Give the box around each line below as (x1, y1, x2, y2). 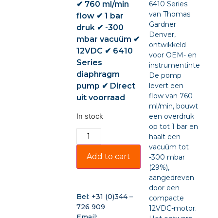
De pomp (149, 71, 182, 80)
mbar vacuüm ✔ (76, 35, 140, 44)
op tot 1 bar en (149, 122, 199, 131)
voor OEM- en (149, 51, 197, 59)
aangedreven (149, 173, 195, 182)
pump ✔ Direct (76, 81, 135, 91)
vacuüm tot (149, 143, 189, 151)
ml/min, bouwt (149, 102, 199, 110)
